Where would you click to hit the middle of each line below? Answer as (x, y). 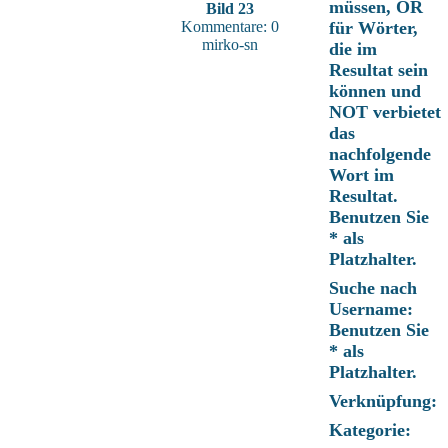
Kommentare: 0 (230, 26)
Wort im (361, 175)
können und (375, 91)
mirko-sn (230, 44)
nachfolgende (380, 154)
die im (353, 49)
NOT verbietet (385, 112)
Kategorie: (370, 430)
